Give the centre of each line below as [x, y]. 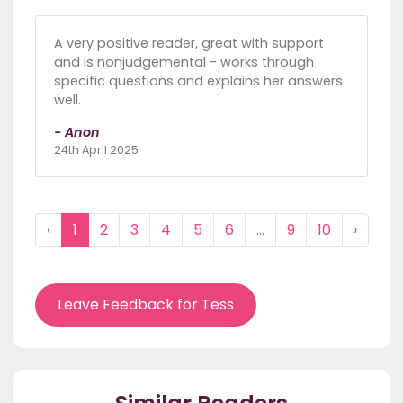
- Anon [77, 133]
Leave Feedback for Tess [146, 305]
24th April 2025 [96, 150]
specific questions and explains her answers [198, 81]
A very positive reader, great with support [189, 44]
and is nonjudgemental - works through [184, 63]
